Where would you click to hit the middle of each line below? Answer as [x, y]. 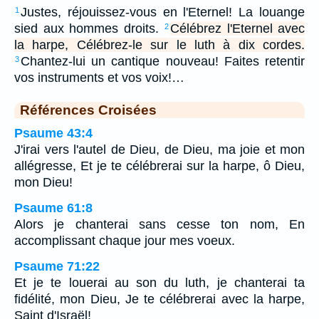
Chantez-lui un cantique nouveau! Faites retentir [163, 61]
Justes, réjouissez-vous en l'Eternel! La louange [163, 12]
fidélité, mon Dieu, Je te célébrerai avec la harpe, [159, 299]
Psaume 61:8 [53, 208]
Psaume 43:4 [53, 133]
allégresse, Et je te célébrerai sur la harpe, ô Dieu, [159, 166]
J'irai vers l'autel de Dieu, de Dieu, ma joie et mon [159, 149]
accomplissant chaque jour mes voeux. [125, 240]
